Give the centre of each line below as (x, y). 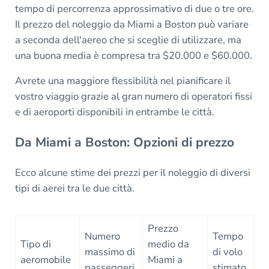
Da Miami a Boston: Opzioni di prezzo (124, 142)
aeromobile (46, 260)
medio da (169, 244)
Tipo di (36, 244)
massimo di (110, 252)
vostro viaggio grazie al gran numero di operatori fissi (133, 96)
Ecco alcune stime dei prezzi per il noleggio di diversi (132, 172)
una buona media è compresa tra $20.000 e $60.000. (133, 55)
